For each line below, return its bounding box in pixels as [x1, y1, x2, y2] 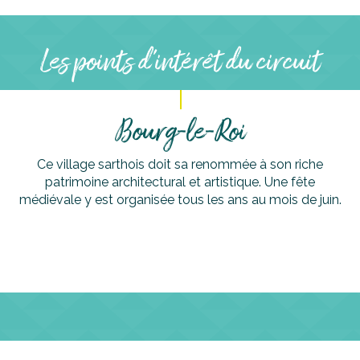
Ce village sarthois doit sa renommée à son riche [37, 157, 323, 173]
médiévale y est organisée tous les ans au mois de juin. [18, 192, 342, 208]
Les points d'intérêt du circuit [40, 42, 320, 84]
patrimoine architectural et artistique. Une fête [45, 174, 315, 190]
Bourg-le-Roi [114, 112, 246, 153]
